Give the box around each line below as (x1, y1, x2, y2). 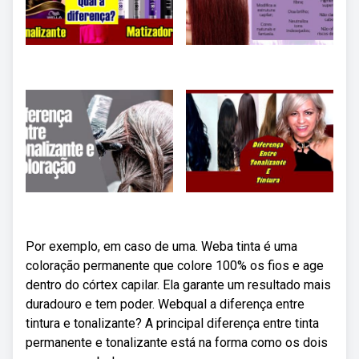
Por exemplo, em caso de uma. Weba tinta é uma (26, 239, 297, 254)
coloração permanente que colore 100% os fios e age (26, 258, 324, 273)
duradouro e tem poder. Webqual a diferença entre (26, 296, 305, 312)
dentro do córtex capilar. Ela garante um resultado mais (26, 277, 331, 292)
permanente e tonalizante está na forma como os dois (26, 335, 328, 350)
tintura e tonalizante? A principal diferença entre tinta (26, 316, 319, 331)
